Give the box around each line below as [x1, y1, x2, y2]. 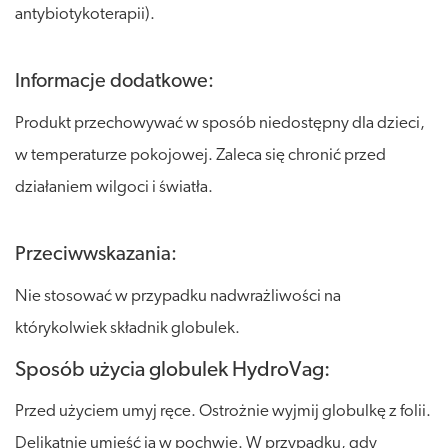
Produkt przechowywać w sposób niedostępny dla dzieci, [15, 114, 425, 132]
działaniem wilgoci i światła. [15, 178, 213, 196]
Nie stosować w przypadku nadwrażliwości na [15, 287, 341, 305]
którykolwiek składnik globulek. [15, 319, 240, 337]
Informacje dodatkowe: [15, 71, 214, 92]
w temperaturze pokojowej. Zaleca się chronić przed [15, 146, 386, 164]
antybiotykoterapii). [15, 5, 155, 23]
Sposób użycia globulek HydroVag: [15, 359, 330, 381]
